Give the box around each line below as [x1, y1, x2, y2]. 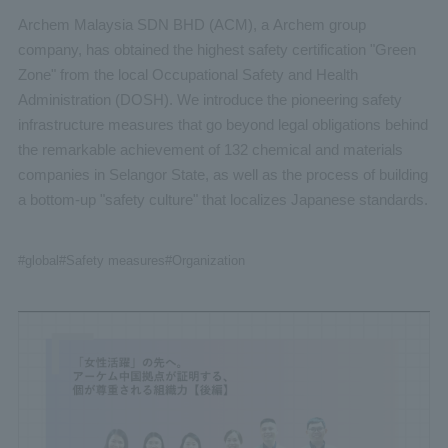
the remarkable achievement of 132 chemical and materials [17, 141, 403, 159]
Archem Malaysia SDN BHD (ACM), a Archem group [17, 16, 366, 34]
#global [17, 253, 59, 269]
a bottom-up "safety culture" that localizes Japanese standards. [17, 191, 428, 209]
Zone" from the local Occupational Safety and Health [17, 66, 358, 84]
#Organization [164, 253, 245, 269]
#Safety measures [58, 253, 165, 269]
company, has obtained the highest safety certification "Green [17, 41, 416, 59]
